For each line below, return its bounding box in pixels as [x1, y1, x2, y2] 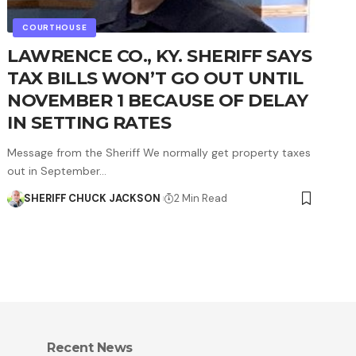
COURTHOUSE [22, 21, 87, 33]
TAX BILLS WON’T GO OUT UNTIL [7, 67, 304, 89]
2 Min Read [174, 191, 228, 205]
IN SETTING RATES [7, 111, 172, 133]
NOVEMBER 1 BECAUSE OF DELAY [7, 89, 308, 111]
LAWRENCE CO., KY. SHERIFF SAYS [7, 44, 312, 67]
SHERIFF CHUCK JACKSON [23, 191, 161, 205]
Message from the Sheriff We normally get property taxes [7, 145, 311, 160]
